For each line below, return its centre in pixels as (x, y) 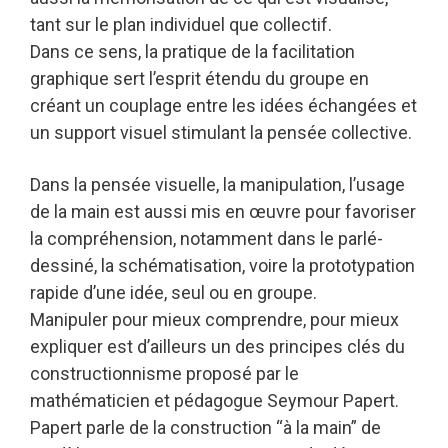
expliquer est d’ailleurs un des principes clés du (217, 347)
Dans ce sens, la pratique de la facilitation (192, 52)
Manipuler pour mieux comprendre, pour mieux (214, 320)
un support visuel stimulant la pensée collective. (221, 133)
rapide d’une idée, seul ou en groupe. (173, 293)
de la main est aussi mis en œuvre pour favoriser (223, 212)
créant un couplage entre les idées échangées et (223, 106)
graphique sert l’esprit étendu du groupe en (199, 79)
